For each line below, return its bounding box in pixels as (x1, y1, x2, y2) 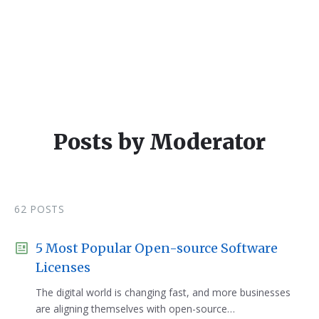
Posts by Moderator (53, 128, 266, 155)
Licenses (36, 259, 90, 276)
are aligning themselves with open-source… (36, 302, 235, 315)
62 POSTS (14, 202, 65, 216)
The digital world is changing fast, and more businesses (36, 286, 291, 299)
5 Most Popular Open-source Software (36, 240, 278, 256)
